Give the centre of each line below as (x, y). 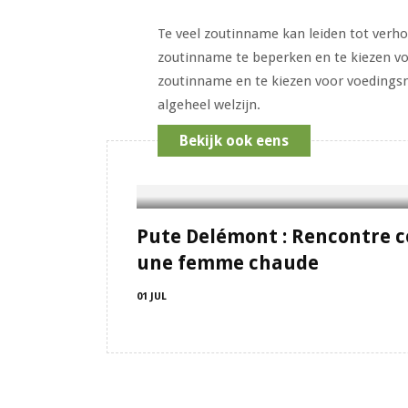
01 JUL (152, 296)
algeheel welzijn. (209, 105)
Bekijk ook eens (235, 140)
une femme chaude (228, 263)
